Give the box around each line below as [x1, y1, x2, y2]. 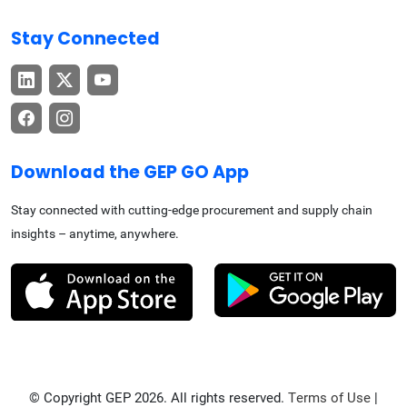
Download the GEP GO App [11, 160, 249, 185]
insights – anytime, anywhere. [11, 226, 179, 242]
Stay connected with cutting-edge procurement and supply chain [11, 203, 372, 218]
